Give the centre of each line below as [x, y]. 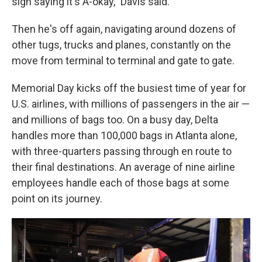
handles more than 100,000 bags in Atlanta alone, [124, 135]
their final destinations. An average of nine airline [123, 167]
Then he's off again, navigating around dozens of [124, 29]
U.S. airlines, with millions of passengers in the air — [131, 104]
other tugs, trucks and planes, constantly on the [121, 45]
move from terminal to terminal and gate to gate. [123, 61]
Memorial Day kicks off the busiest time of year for [129, 88]
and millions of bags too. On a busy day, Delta [115, 120]
